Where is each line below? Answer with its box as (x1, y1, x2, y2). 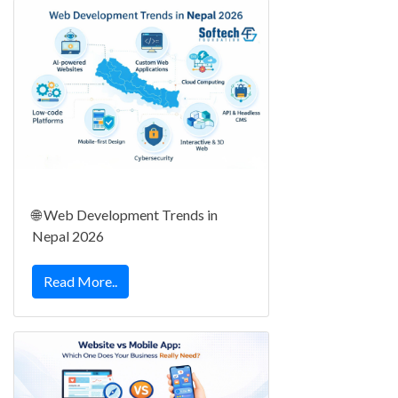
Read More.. (44, 272, 117, 290)
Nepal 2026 (32, 227, 104, 244)
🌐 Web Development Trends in (32, 205, 218, 223)
